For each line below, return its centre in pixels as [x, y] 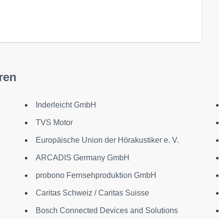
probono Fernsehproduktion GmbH [96, 175]
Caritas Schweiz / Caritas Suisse [92, 193]
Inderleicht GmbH [66, 105]
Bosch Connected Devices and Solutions [107, 210]
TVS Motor [54, 122]
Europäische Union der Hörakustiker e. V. [107, 140]
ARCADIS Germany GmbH [82, 157]
